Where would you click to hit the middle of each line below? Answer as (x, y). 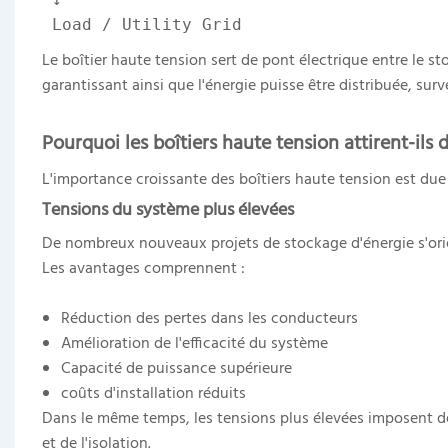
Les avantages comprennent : (143, 268)
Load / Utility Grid (141, 24)
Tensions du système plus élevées (167, 210)
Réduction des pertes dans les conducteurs (210, 318)
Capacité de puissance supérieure (177, 368)
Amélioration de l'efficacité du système (195, 343)
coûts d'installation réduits (154, 393)
